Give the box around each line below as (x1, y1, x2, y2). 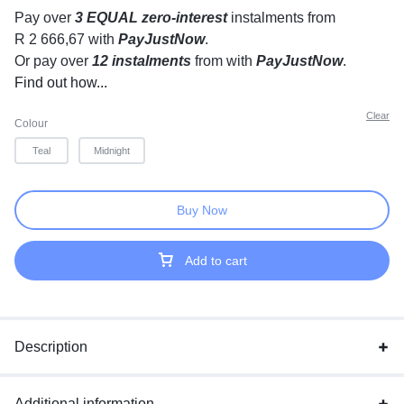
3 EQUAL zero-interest (75, 10, 227, 25)
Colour (14, 117, 48, 130)
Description (14, 339, 87, 354)
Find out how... (14, 75, 107, 90)
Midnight (94, 145, 130, 156)
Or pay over (14, 53, 92, 69)
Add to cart (185, 253, 247, 268)
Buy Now (177, 203, 227, 217)
